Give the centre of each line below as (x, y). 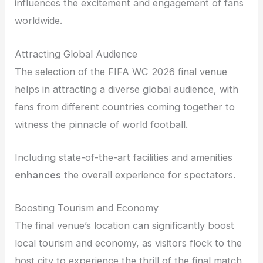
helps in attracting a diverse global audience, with (127, 89)
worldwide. (39, 21)
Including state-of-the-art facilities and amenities (124, 157)
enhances (38, 175)
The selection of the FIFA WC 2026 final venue (121, 71)
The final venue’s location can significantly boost (125, 226)
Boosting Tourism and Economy (87, 208)
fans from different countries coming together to (125, 107)
